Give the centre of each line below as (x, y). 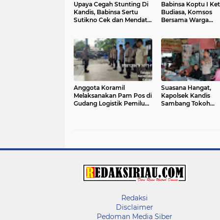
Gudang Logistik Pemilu (109, 103)
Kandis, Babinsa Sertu (106, 12)
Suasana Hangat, (186, 88)
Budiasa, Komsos (186, 12)
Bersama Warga (185, 20)
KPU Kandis (91, 111)
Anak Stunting (95, 28)
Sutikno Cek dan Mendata (112, 20)
